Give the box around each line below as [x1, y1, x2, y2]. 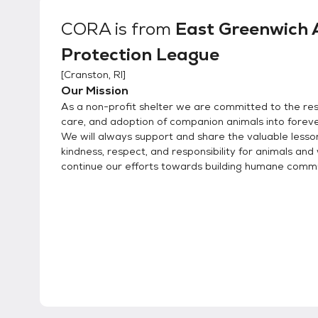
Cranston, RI [64, 68, 123, 82]
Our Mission [61, 83, 128, 99]
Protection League [61, 43, 219, 66]
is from [111, 18, 175, 40]
